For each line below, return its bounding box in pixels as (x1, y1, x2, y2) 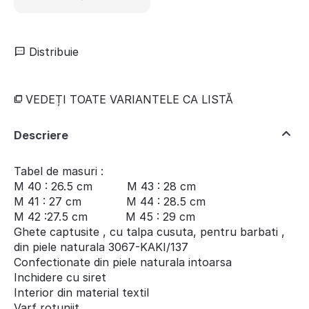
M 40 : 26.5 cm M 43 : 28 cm (14, 179, 196, 194)
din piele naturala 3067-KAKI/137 (14, 240, 188, 255)
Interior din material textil (14, 286, 149, 300)
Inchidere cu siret (14, 270, 106, 285)
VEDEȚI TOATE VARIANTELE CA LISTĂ (26, 92, 233, 107)
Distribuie (26, 45, 79, 59)
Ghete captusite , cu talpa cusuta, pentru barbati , (14, 225, 285, 239)
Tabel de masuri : (14, 164, 103, 179)
